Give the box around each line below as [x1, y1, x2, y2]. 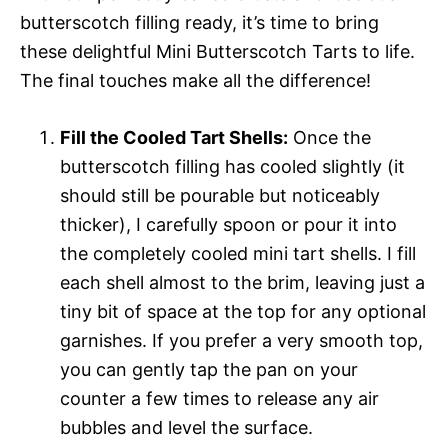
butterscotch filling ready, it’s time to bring [20, 11, 379, 33]
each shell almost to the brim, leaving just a [60, 271, 425, 293]
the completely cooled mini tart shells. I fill [60, 242, 416, 264]
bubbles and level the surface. [60, 416, 313, 438]
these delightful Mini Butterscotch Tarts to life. [20, 40, 415, 62]
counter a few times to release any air [60, 387, 379, 409]
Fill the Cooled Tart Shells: [60, 126, 288, 148]
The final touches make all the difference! [20, 69, 371, 91]
